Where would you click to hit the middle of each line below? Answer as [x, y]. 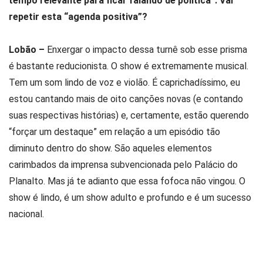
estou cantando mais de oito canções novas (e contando [126, 99]
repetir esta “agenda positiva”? [78, 17]
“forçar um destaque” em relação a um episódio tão [114, 131]
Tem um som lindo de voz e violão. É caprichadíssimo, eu [124, 82]
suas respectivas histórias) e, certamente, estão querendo [129, 115]
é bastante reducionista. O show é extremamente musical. [129, 66]
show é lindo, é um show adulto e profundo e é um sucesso [130, 197]
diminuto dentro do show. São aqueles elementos [110, 148]
